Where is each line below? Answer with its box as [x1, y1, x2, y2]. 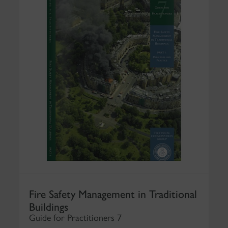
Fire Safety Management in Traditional [28, 185, 197, 201]
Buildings [28, 197, 68, 214]
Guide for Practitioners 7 [28, 212, 122, 223]
